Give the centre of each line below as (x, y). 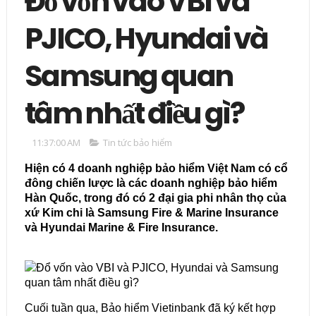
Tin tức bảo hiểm (137, 143)
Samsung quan (128, 76)
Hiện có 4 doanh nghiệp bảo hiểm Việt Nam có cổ (156, 169)
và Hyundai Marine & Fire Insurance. (122, 228)
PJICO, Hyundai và (146, 39)
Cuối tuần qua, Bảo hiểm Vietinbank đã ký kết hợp (150, 308)
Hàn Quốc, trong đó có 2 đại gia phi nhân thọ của (155, 198)
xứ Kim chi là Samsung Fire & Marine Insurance (151, 213)
